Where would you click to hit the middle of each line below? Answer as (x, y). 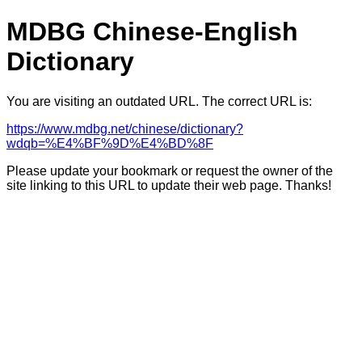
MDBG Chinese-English (152, 32)
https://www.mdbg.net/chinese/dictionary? (125, 128)
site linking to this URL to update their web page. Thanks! (169, 185)
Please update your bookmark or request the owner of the (170, 170)
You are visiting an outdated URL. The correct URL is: (159, 101)
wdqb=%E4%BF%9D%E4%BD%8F (110, 143)
